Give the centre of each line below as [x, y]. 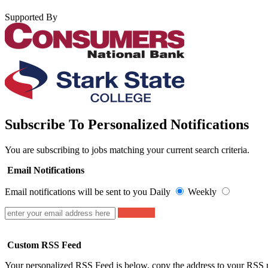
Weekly [203, 192]
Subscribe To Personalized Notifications [129, 125]
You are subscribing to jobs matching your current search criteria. [127, 150]
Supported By [31, 17]
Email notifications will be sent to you [76, 192]
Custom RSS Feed [43, 245]
